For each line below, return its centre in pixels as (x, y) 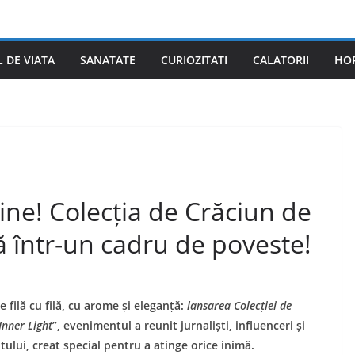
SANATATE (108, 60)
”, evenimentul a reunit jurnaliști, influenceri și (179, 325)
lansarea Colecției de (239, 305)
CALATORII (281, 60)
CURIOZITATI (194, 60)
